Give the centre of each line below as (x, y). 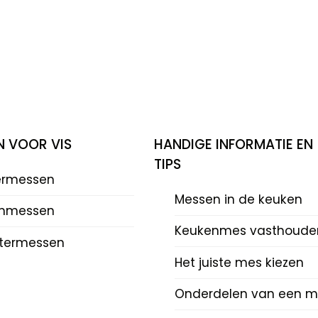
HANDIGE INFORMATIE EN (233, 145)
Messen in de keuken (238, 199)
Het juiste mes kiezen (239, 262)
